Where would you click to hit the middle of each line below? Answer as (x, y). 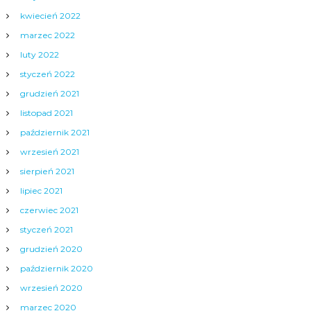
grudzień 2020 (51, 249)
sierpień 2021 (47, 171)
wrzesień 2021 (49, 152)
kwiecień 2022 (50, 16)
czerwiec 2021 (49, 210)
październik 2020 (56, 269)
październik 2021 (54, 133)
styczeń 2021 (46, 230)
